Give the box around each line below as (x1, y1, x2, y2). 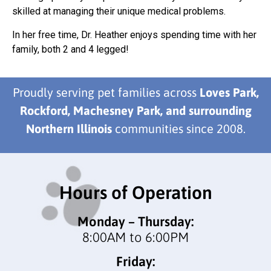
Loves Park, (199, 85, 259, 100)
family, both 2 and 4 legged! (12, 43, 129, 55)
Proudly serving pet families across (12, 85, 200, 100)
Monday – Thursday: (77, 213, 194, 229)
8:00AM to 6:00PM (82, 229, 189, 245)
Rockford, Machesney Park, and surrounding (19, 103, 252, 118)
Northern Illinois (25, 122, 112, 136)
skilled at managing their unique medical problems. (12, 5, 228, 18)
